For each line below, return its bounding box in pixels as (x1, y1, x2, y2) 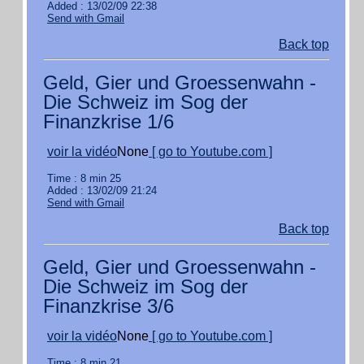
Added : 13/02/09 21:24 (47, 184, 157, 197)
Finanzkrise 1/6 (43, 110, 174, 132)
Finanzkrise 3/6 (43, 295, 174, 317)
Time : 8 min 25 (47, 172, 121, 184)
